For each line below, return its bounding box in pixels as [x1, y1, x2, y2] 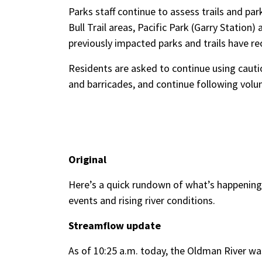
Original [68, 153, 106, 166]
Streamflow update [68, 219, 161, 232]
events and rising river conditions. [68, 194, 215, 207]
